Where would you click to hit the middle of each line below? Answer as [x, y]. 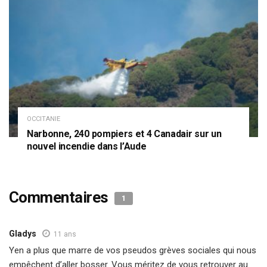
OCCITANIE [44, 119]
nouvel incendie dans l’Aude [87, 147]
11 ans [65, 235]
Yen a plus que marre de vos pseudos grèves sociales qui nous [133, 251]
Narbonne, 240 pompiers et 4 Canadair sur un [124, 134]
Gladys [23, 234]
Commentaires [60, 198]
